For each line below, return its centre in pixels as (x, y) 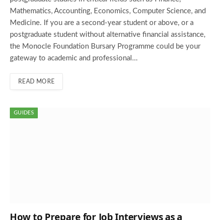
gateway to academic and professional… (74, 58)
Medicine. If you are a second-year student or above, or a (102, 23)
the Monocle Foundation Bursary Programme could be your (105, 47)
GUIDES (24, 113)
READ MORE (37, 82)
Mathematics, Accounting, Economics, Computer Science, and (108, 11)
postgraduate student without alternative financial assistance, (108, 35)
